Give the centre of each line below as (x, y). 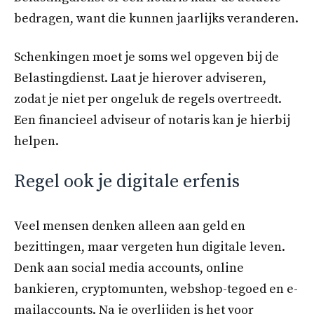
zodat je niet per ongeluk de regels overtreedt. (148, 100)
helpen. (36, 142)
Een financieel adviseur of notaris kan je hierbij (152, 121)
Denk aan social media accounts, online (129, 268)
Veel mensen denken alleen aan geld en (130, 226)
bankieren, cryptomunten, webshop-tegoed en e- (156, 289)
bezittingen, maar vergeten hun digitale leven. (150, 247)
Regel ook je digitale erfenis (127, 182)
